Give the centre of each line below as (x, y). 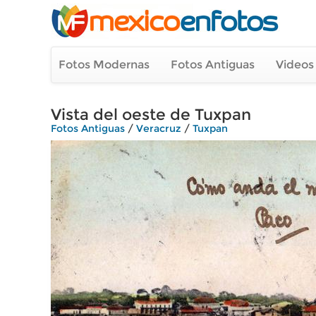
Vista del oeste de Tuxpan (151, 115)
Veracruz (159, 128)
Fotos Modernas (104, 65)
